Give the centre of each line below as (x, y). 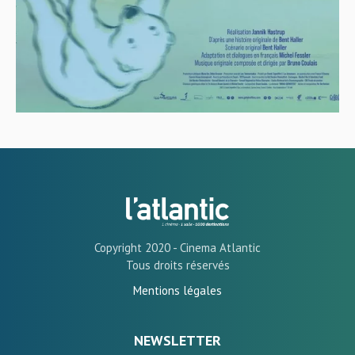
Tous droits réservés (177, 265)
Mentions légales (177, 290)
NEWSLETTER (177, 340)
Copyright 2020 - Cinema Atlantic (177, 247)
